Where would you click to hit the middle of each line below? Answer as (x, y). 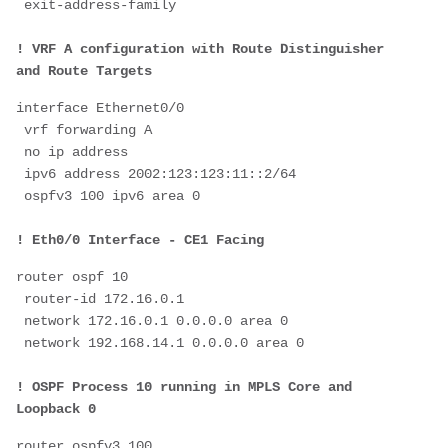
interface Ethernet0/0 (100, 108)
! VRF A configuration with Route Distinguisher (200, 49)
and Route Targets (84, 71)
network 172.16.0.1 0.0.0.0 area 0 (156, 321)
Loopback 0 (56, 409)
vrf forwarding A (88, 130)
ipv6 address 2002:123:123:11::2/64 (160, 174)
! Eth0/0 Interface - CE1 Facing (140, 240)
